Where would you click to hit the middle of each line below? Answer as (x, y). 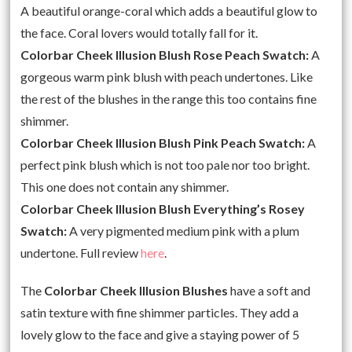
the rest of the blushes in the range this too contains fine (169, 98)
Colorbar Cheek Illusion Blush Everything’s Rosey (163, 208)
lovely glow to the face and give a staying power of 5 (160, 334)
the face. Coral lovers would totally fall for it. (139, 32)
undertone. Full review (81, 252)
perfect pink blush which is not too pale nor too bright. (165, 164)
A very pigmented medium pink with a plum (183, 230)
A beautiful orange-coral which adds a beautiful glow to (169, 10)
